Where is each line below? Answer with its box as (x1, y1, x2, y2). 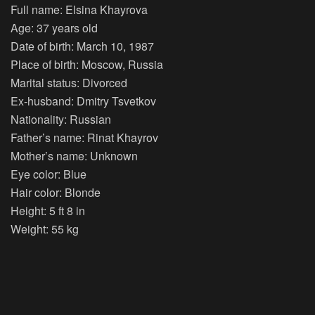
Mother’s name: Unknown (11, 147, 138, 164)
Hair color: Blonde (11, 184, 101, 200)
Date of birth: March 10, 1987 (11, 37, 154, 54)
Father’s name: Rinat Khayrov (11, 129, 158, 146)
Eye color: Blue (11, 165, 86, 182)
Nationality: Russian (11, 110, 111, 127)
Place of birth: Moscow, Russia (11, 56, 163, 72)
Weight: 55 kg (11, 220, 79, 237)
